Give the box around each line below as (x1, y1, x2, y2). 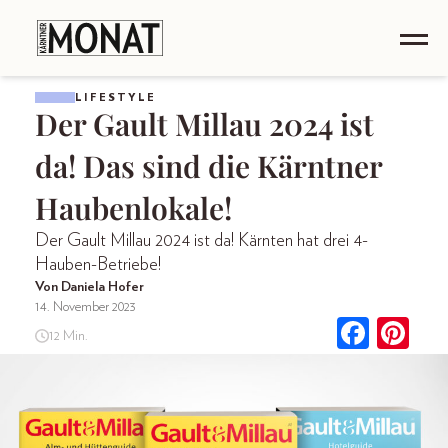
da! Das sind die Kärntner (35, 146, 382, 186)
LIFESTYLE (75, 92, 156, 103)
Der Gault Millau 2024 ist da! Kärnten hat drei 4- (35, 232, 368, 250)
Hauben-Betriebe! (35, 256, 161, 274)
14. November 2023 (35, 300, 136, 314)
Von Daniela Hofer (35, 280, 144, 294)
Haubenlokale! (35, 188, 232, 228)
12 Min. (48, 328, 88, 343)
